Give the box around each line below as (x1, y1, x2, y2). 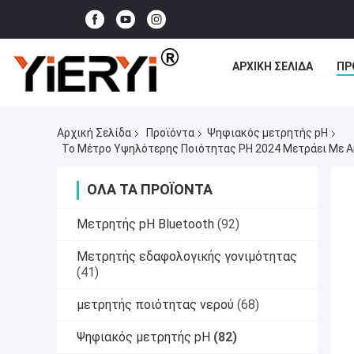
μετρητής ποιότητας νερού (77, 296, 234, 312)
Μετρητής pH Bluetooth (77, 216, 214, 232)
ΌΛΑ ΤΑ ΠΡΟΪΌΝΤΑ (87, 180, 213, 198)
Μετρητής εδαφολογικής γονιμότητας (77, 248, 297, 264)
